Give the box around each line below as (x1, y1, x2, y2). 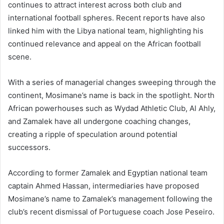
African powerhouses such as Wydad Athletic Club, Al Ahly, (8, 103, 215, 113)
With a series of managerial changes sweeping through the (8, 77, 216, 87)
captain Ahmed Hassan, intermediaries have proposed (8, 181, 199, 191)
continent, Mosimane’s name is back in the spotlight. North (8, 90, 214, 100)
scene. (8, 52, 31, 62)
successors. (8, 142, 50, 152)
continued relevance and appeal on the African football (8, 39, 201, 49)
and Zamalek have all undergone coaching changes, (8, 116, 190, 126)
